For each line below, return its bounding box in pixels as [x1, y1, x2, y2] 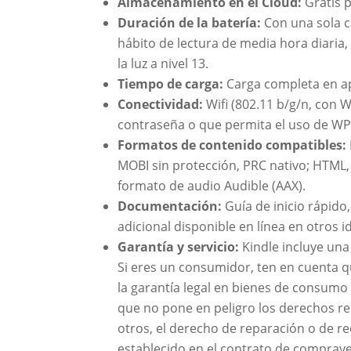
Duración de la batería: [118, 14, 262, 32]
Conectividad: [118, 96, 204, 114]
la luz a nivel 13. [118, 55, 209, 73]
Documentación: [118, 197, 226, 215]
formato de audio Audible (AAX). [118, 177, 306, 195]
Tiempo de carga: [118, 75, 227, 93]
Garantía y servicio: [118, 238, 243, 256]
